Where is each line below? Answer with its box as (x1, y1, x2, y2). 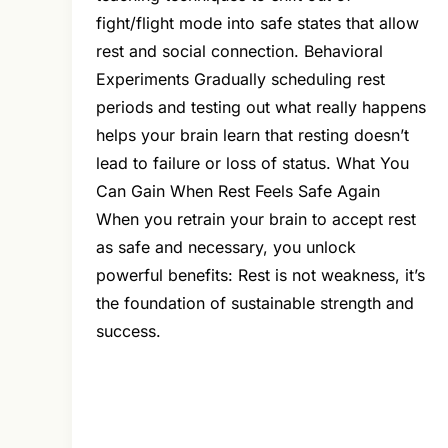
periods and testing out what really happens (96, 97, 426, 118)
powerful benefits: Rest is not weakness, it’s (96, 265, 425, 286)
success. (96, 321, 161, 342)
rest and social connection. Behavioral (96, 41, 383, 62)
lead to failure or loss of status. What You (96, 153, 409, 174)
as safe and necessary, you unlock (96, 237, 356, 258)
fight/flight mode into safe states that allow (96, 13, 419, 34)
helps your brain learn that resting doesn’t (96, 125, 409, 146)
